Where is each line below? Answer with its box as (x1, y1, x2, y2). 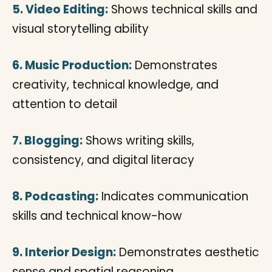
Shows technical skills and (108, 1, 257, 18)
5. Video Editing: (12, 1, 108, 18)
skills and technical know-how (12, 208, 182, 224)
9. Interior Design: (12, 244, 116, 260)
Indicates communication (98, 188, 248, 205)
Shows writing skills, (83, 132, 194, 149)
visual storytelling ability (12, 21, 149, 37)
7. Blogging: (12, 132, 83, 149)
